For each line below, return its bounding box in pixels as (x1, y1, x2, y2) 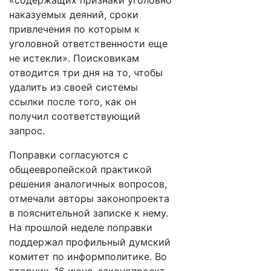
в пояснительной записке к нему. (9, 207, 168, 219)
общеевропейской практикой (9, 163, 152, 175)
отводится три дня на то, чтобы (9, 67, 163, 79)
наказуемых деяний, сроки (9, 8, 139, 21)
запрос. (9, 125, 45, 137)
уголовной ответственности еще (9, 38, 168, 50)
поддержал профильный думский (9, 236, 171, 248)
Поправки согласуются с (9, 149, 128, 161)
